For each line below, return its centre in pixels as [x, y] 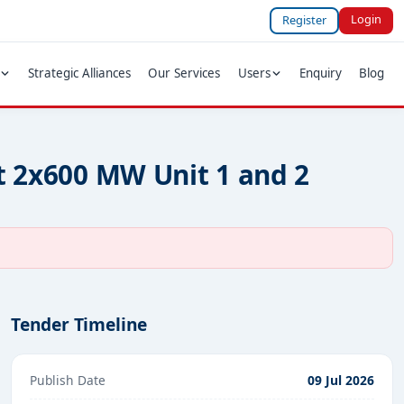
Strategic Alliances [80, 73]
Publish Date [68, 380]
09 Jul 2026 [341, 380]
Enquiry [321, 73]
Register [305, 20]
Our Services [184, 73]
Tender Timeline [79, 325]
